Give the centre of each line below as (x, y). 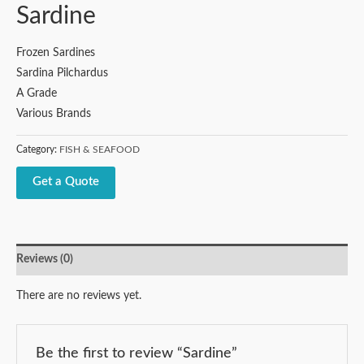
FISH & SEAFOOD (100, 150)
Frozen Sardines (56, 52)
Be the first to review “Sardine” (136, 353)
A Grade (37, 93)
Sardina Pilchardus (62, 73)
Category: (38, 150)
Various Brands (54, 113)
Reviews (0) (45, 259)
